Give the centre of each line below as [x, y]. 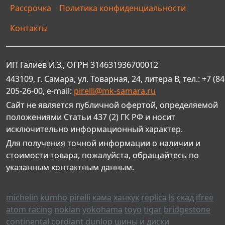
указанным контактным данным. [70, 167]
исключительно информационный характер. [94, 129]
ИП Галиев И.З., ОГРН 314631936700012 [82, 65]
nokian [67, 210]
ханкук [126, 198]
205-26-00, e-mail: [40, 91]
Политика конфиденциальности [123, 8]
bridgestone [187, 210]
